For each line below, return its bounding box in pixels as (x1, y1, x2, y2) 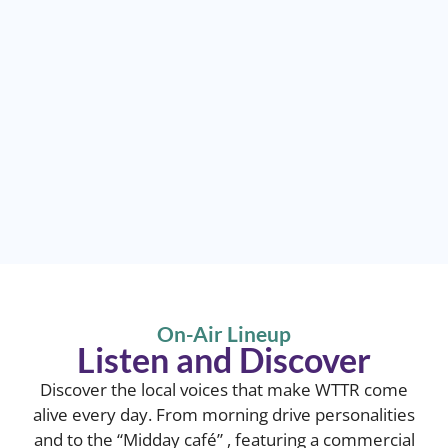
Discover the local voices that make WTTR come (40, 377, 408, 401)
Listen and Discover (77, 339, 371, 380)
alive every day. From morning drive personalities (33, 402, 415, 426)
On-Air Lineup (157, 320, 291, 346)
